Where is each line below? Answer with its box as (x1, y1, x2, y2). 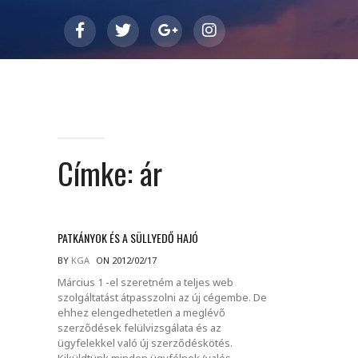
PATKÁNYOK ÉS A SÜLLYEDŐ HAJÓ (58, 229, 198, 246)
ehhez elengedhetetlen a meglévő (58, 304, 225, 320)
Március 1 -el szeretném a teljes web (58, 274, 233, 289)
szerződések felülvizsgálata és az (58, 320, 221, 335)
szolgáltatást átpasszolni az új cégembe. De (58, 289, 267, 304)
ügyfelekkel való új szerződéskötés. (58, 335, 233, 350)
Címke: (58, 150, 140, 195)
